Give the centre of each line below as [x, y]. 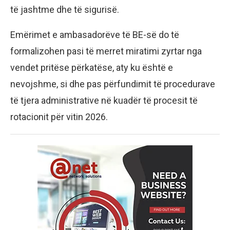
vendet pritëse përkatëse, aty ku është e [92, 68]
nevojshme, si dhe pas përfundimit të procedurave [113, 84]
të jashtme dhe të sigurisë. [65, 10]
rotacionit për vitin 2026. [59, 117]
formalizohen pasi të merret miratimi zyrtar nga [106, 51]
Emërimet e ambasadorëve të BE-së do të [95, 35]
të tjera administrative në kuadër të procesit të [104, 101]
